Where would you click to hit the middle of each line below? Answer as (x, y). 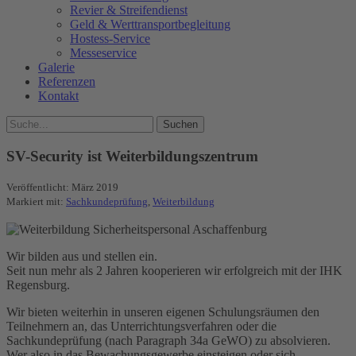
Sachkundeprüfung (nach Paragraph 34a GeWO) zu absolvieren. (168, 341)
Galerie (56, 67)
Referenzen (67, 81)
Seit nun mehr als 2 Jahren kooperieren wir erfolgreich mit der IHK (174, 271)
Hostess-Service (110, 39)
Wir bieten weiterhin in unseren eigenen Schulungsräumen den (163, 312)
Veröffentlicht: (39, 188)
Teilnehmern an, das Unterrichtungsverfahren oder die (141, 327)
